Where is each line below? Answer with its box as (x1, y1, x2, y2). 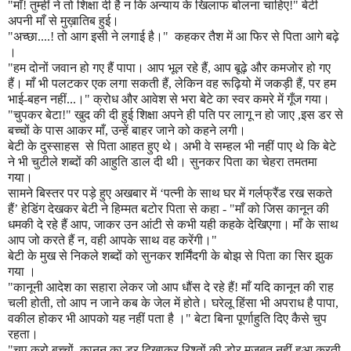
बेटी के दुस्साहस (8, 139, 82, 154)
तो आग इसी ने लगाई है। (57, 30, 163, 44)
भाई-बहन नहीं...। (8, 92, 85, 107)
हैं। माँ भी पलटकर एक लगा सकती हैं (8, 77, 168, 91)
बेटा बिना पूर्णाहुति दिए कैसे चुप (194, 312, 327, 326)
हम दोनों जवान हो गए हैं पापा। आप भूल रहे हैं (13, 61, 208, 75)
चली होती (8, 296, 50, 310)
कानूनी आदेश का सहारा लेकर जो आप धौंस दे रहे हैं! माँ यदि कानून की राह (13, 280, 334, 295)
